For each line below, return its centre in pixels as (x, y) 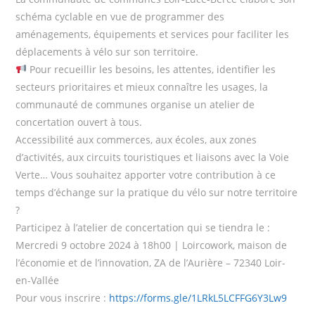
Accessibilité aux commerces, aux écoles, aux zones (136, 140)
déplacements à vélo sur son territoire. (107, 52)
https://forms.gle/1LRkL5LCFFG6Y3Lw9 (198, 298)
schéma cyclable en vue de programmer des (120, 17)
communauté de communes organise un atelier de (135, 104)
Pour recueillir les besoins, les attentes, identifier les (152, 69)
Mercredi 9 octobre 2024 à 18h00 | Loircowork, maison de (152, 245)
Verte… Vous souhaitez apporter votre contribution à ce (146, 175)
